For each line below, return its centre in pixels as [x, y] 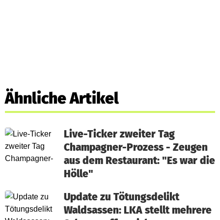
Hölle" [79, 174]
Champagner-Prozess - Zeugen [136, 147]
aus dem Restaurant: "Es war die [139, 161]
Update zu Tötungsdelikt [122, 197]
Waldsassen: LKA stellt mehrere [138, 210]
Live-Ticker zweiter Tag [119, 134]
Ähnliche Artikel [62, 98]
